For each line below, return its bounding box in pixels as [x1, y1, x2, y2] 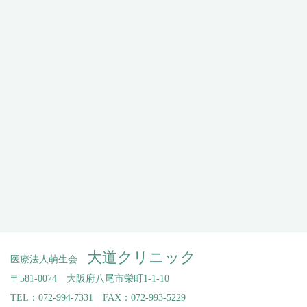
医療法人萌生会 [10, 254, 87, 265]
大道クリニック [87, 249, 196, 267]
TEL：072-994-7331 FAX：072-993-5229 [10, 293, 186, 304]
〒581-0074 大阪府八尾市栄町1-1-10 [10, 273, 169, 284]
